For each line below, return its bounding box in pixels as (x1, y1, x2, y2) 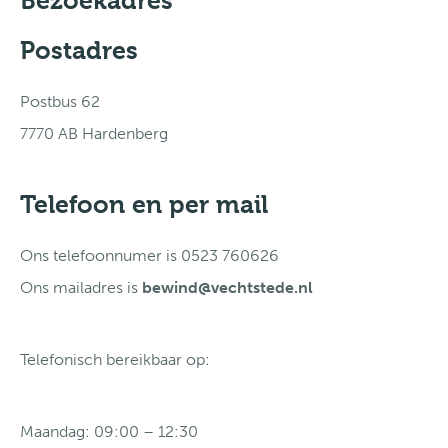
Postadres (20, 36, 138, 65)
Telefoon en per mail (20, 190, 275, 219)
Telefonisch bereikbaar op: (20, 350, 210, 369)
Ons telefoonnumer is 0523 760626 (20, 246, 279, 265)
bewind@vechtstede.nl (142, 278, 313, 297)
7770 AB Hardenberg (20, 124, 168, 143)
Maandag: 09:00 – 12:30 (20, 422, 198, 441)
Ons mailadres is (20, 278, 142, 297)
